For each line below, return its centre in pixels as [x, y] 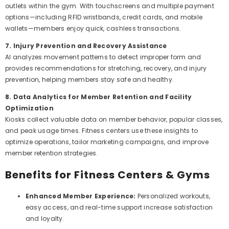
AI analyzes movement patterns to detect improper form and [103, 57]
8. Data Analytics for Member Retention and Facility [99, 97]
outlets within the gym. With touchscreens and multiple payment [110, 6]
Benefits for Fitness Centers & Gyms [108, 175]
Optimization [29, 108]
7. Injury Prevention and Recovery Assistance [86, 46]
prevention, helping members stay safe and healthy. [89, 80]
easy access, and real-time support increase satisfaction [119, 207]
